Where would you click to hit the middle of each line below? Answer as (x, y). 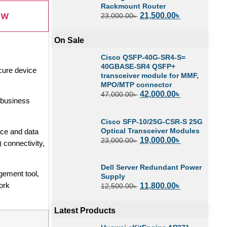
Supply (113, 176)
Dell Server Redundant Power (151, 167)
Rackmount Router (133, 6)
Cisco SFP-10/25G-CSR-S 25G (152, 121)
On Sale (69, 41)
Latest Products (85, 211)
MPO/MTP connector (136, 85)
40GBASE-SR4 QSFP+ (138, 67)
